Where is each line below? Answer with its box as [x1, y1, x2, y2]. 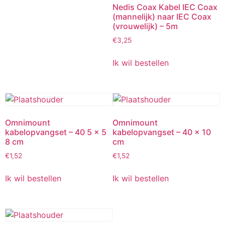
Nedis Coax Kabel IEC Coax [113, 2, 217, 13]
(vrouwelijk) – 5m [113, 21, 178, 32]
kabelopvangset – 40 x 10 [113, 127, 211, 138]
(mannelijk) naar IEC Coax [113, 12, 211, 22]
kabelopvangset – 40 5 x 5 [5, 127, 106, 138]
